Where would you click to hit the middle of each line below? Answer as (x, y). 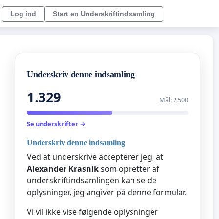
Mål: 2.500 (174, 100)
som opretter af (129, 168)
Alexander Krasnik (63, 168)
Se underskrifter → (56, 124)
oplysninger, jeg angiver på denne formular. (107, 192)
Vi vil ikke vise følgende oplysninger (92, 211)
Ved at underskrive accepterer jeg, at (95, 157)
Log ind (23, 13)
